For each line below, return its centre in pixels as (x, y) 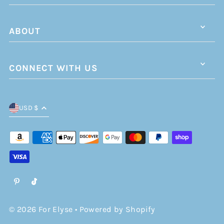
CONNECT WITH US (53, 68)
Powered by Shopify (117, 209)
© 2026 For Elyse (41, 209)
